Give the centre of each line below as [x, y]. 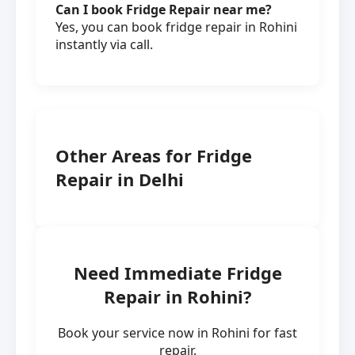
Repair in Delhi [120, 179]
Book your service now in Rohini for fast [177, 333]
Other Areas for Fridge [154, 155]
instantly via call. [104, 44]
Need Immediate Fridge [177, 273]
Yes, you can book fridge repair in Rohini [176, 27]
